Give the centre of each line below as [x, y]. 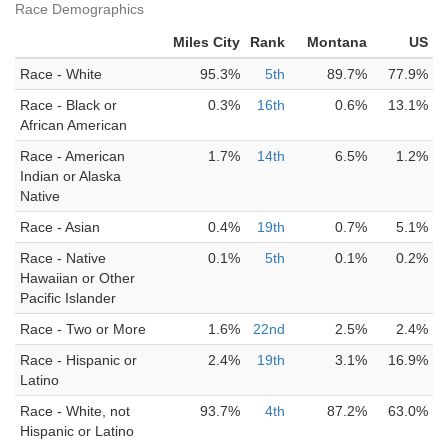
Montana [337, 42]
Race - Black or [68, 105]
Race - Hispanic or [78, 360]
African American [73, 125]
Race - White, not [75, 411]
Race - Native [63, 258]
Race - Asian [60, 227]
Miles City [206, 42]
